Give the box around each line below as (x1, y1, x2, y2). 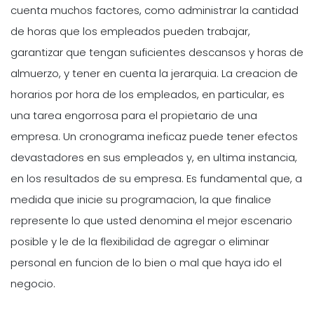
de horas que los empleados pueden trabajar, (11, 23, 250, 39)
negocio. (11, 275, 55, 291)
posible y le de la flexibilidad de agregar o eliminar (11, 233, 269, 249)
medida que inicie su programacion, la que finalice (11, 191, 271, 207)
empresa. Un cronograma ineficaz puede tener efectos (11, 128, 298, 144)
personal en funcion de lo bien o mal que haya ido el (11, 254, 282, 270)
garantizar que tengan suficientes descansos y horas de (11, 44, 303, 60)
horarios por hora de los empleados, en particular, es (11, 86, 285, 102)
